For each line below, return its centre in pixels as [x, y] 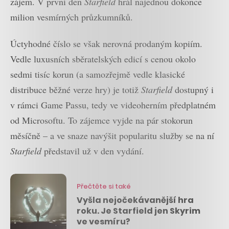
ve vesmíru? [104, 221]
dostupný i [193, 90]
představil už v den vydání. [93, 151]
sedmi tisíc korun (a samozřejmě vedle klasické [98, 74]
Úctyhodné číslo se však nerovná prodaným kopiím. [106, 44]
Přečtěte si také [104, 186]
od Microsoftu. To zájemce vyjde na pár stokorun [101, 120]
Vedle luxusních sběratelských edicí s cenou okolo [103, 59]
